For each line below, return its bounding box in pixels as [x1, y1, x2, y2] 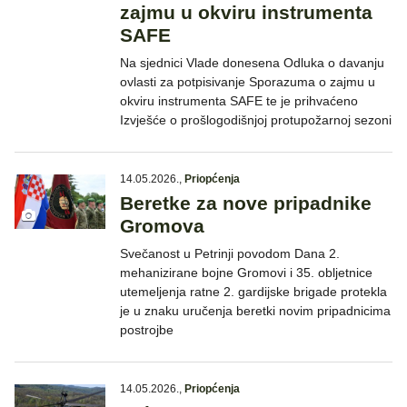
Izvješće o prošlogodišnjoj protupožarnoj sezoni [120, 113, 392, 128]
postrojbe [120, 323, 174, 338]
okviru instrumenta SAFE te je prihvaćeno [120, 94, 358, 109]
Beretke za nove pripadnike [120, 193, 372, 214]
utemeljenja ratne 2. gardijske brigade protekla [120, 284, 387, 300]
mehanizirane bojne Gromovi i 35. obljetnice [120, 265, 372, 281]
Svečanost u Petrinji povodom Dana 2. [120, 246, 340, 262]
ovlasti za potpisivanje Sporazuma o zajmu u [120, 74, 375, 90]
